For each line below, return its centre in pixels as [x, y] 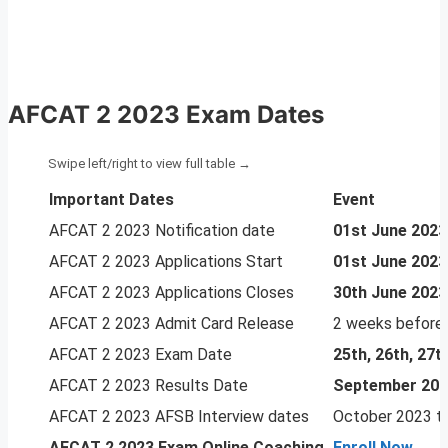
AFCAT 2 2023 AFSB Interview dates [179, 417]
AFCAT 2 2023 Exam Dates [166, 115]
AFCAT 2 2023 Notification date [162, 231]
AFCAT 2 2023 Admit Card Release [171, 324]
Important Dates [111, 200]
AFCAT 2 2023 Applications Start [166, 262]
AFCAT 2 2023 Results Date [148, 386]
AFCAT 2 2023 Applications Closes [171, 293]
